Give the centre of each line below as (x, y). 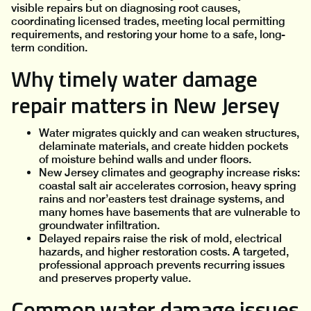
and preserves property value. (115, 278)
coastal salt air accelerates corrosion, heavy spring (167, 186)
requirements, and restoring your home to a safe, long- (148, 35)
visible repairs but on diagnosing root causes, (126, 8)
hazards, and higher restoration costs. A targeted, (164, 252)
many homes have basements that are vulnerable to (169, 212)
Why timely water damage (134, 79)
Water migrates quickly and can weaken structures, (169, 133)
